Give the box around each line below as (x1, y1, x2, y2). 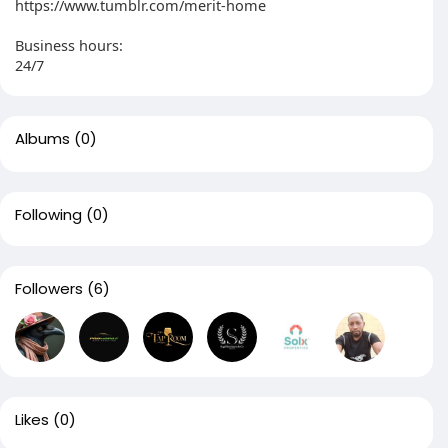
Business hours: (15, 35, 123, 55)
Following (15, 204, 82, 225)
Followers (15, 278, 83, 299)
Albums (15, 128, 70, 149)
